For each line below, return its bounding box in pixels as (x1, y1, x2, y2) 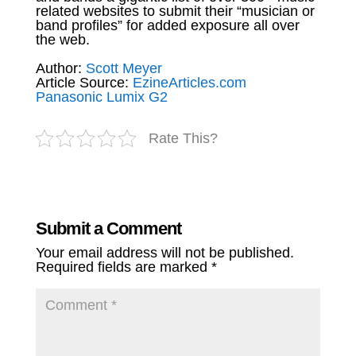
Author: (35, 60, 86, 76)
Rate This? (148, 130, 218, 146)
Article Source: (35, 74, 133, 91)
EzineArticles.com (132, 74, 246, 91)
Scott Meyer (85, 60, 162, 76)
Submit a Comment (35, 218, 181, 238)
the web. (35, 31, 90, 48)
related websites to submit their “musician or (35, 2, 315, 19)
